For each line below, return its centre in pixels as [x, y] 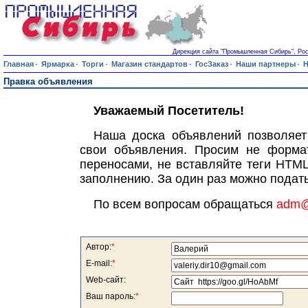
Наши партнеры [266, 64]
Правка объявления [48, 81]
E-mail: [99, 263]
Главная [19, 64]
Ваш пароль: [110, 296]
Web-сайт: [106, 280]
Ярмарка [58, 64]
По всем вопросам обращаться [185, 204]
